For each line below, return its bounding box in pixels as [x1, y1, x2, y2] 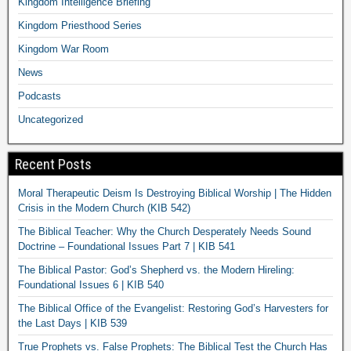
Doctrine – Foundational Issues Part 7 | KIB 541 [18, 240, 235, 252]
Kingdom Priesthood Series [18, 19, 142, 31]
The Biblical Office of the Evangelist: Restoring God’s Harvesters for [18, 302, 328, 314]
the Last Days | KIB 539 [18, 317, 127, 329]
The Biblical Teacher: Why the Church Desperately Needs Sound [18, 225, 311, 237]
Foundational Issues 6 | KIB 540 [18, 278, 164, 291]
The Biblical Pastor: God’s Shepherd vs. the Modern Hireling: [18, 263, 295, 276]
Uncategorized [18, 113, 83, 125]
